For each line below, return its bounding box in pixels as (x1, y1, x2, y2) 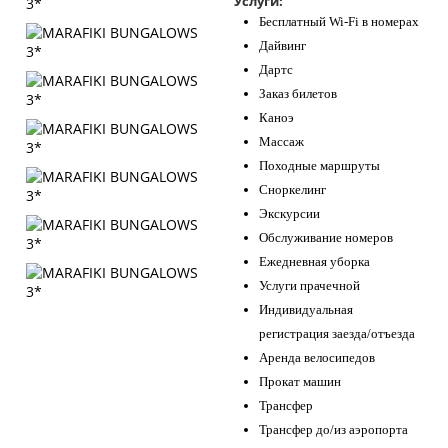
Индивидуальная (259, 302, 353, 317)
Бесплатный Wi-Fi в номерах (259, 14, 419, 29)
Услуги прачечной (259, 278, 360, 293)
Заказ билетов (259, 86, 337, 101)
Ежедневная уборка (259, 254, 370, 269)
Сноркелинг (259, 182, 326, 197)
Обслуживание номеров (259, 230, 393, 245)
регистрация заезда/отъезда (259, 326, 415, 341)
